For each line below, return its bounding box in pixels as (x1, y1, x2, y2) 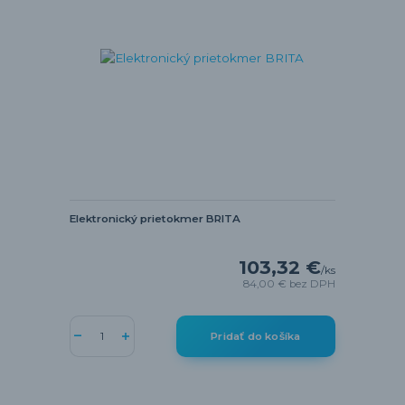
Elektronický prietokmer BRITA (69, 212, 240, 225)
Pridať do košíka (211, 329, 301, 343)
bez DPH (289, 278, 336, 291)
